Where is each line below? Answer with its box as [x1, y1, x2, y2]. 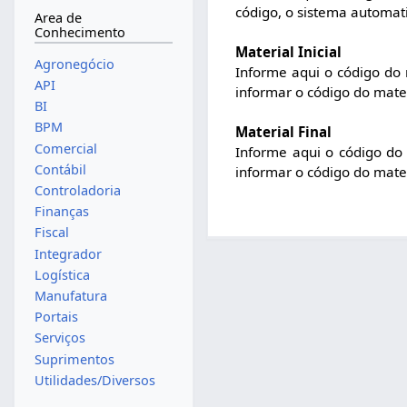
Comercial [34, 139, 97, 157]
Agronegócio [34, 55, 114, 73]
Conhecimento [34, 24, 125, 42]
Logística [34, 265, 90, 283]
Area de [34, 9, 82, 27]
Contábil [34, 160, 86, 178]
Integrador [34, 244, 102, 263]
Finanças [34, 203, 89, 221]
